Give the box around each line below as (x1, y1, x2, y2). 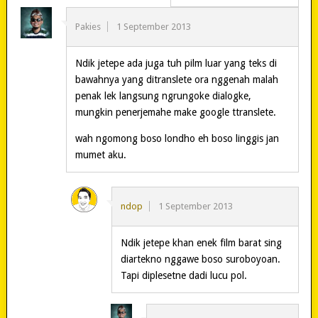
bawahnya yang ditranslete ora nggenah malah (75, 74, 278, 86)
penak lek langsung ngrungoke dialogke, (75, 90, 251, 102)
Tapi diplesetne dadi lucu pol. (120, 270, 247, 282)
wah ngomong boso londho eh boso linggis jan (75, 133, 279, 145)
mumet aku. (75, 149, 126, 161)
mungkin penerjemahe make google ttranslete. (75, 106, 276, 119)
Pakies (75, 21, 101, 33)
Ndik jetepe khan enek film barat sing (120, 237, 282, 249)
